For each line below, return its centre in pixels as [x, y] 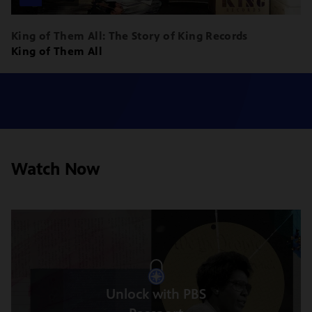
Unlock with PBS [156, 294]
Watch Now [56, 169]
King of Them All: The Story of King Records [130, 36]
